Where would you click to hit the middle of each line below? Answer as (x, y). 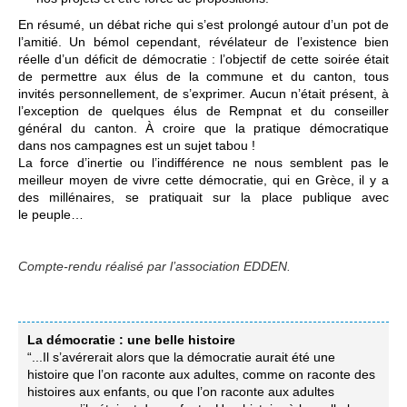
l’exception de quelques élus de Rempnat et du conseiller (203, 111)
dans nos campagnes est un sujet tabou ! (137, 145)
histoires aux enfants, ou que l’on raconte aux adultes (181, 392)
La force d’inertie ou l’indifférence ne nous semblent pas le (203, 163)
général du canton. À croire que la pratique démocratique (203, 128)
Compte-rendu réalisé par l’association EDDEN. (154, 266)
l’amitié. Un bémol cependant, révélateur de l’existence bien (203, 42)
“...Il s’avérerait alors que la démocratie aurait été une (181, 357)
